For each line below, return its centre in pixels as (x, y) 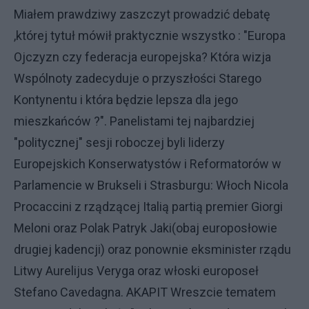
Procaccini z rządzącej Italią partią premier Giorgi (148, 207)
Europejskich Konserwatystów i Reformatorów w (148, 164)
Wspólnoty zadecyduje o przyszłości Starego (138, 78)
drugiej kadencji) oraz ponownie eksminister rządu (152, 249)
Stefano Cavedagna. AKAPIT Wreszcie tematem (145, 292)
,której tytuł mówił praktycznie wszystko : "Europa (150, 36)
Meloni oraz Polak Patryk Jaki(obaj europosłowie (146, 228)
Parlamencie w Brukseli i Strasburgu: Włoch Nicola (151, 185)
